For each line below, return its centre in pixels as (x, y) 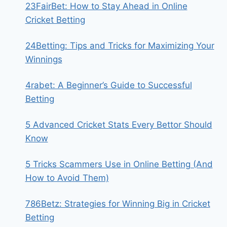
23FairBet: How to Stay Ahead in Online (106, 6)
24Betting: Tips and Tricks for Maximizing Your (120, 46)
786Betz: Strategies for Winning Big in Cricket (118, 204)
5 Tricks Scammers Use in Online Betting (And (119, 164)
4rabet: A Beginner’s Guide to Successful (108, 85)
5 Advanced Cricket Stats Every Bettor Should (119, 125)
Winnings (44, 59)
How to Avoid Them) (67, 178)
